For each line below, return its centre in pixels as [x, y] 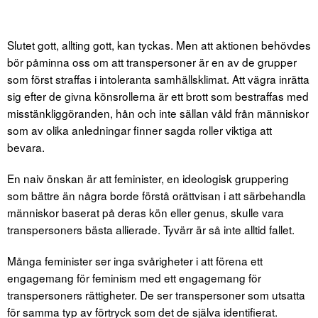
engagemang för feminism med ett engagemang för [134, 277]
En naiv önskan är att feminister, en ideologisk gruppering [148, 178]
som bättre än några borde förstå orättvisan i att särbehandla [157, 195]
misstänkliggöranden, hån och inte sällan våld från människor [158, 113]
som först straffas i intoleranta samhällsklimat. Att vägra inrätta [158, 78]
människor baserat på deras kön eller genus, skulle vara [146, 212]
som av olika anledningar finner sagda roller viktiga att [139, 130]
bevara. [26, 147]
